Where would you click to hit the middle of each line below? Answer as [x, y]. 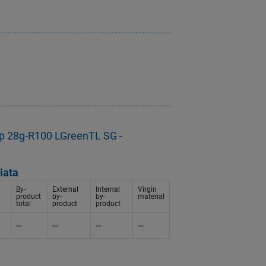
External [65, 190]
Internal [108, 190]
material [151, 197]
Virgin [147, 190]
